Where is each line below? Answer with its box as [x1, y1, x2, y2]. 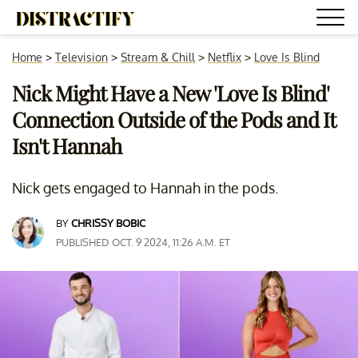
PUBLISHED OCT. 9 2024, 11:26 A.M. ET [56, 236, 230, 249]
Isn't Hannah [12, 132, 121, 160]
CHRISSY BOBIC [71, 217, 145, 229]
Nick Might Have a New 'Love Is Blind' [12, 79, 329, 107]
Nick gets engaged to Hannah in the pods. [12, 179, 278, 197]
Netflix [208, 50, 241, 64]
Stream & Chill [121, 50, 195, 64]
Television [55, 50, 108, 64]
